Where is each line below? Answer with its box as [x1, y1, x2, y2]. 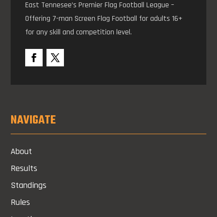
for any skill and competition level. [25, 27, 132, 38]
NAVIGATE [11, 111, 56, 130]
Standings [11, 180, 47, 191]
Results [11, 163, 38, 174]
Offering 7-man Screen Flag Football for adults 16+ [25, 14, 183, 24]
